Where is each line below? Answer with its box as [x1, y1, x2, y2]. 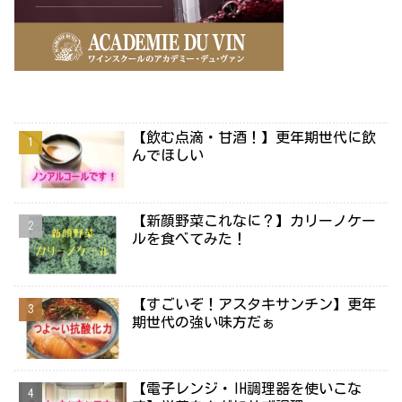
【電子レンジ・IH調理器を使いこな [132, 380, 363, 396]
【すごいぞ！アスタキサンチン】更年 [132, 297, 377, 312]
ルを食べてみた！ [132, 232, 248, 246]
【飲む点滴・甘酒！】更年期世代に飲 [132, 129, 377, 144]
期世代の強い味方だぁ [132, 315, 276, 330]
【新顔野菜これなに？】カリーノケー [132, 214, 377, 228]
